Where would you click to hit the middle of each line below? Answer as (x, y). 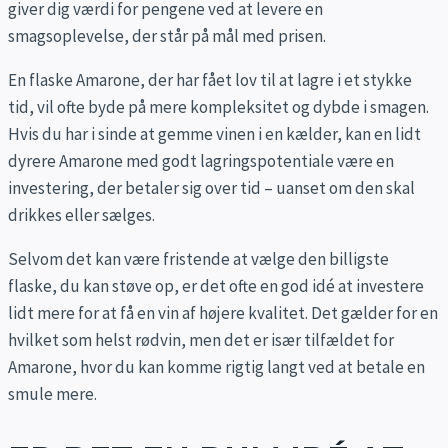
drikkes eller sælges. (81, 215)
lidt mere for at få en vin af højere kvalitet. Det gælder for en (223, 313)
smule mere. (52, 394)
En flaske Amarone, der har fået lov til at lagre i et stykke (210, 80)
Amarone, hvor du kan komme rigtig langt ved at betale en (216, 367)
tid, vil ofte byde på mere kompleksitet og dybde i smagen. (218, 107)
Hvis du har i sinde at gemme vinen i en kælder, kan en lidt (214, 134)
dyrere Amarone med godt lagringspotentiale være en (201, 161)
